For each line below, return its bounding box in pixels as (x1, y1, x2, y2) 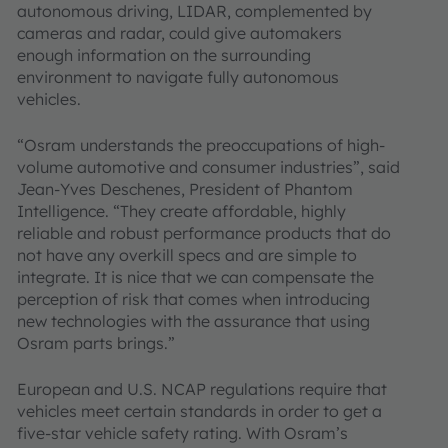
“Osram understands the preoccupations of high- (17, 135, 385, 155)
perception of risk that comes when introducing (17, 289, 370, 309)
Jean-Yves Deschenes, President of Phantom (17, 179, 353, 199)
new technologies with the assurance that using (17, 311, 370, 331)
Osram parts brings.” (17, 333, 175, 353)
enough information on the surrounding (17, 45, 311, 65)
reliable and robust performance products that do (17, 223, 391, 243)
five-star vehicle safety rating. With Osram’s (17, 423, 348, 443)
